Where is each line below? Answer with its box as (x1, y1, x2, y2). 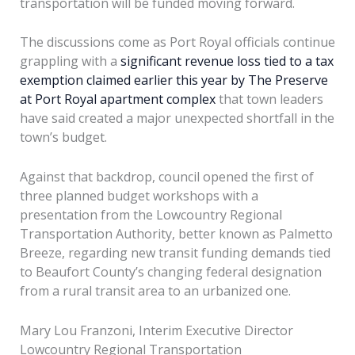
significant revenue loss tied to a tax (120, 52, 334, 71)
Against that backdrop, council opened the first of (19, 167, 314, 185)
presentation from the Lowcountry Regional (19, 205, 282, 223)
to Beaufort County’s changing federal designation (19, 262, 322, 281)
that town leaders (215, 90, 323, 109)
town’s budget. (19, 128, 107, 147)
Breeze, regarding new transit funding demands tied (19, 243, 330, 261)
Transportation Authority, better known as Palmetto (19, 224, 333, 242)
